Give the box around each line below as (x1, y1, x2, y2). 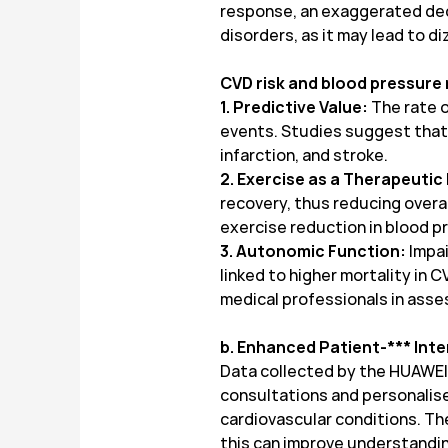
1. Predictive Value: (220, 97, 368, 118)
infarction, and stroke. (220, 145, 388, 166)
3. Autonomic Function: (220, 241, 409, 262)
